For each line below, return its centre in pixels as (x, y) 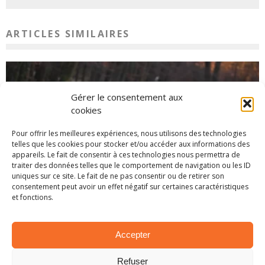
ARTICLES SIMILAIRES (68, 34)
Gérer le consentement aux (127, 97)
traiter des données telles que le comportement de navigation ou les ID (131, 165)
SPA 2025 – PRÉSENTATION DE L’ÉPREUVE (132, 197)
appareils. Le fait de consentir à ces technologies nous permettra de (126, 154)
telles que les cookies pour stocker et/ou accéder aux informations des (131, 144)
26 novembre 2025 (135, 214)
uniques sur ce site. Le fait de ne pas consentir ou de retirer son (118, 176)
